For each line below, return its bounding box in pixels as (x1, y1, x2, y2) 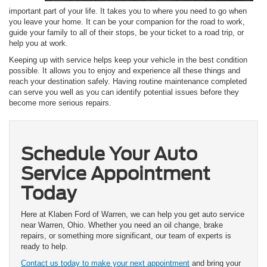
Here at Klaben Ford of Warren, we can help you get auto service (21, 209, 244, 219)
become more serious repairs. (9, 98, 111, 108)
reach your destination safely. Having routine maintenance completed (9, 77, 247, 86)
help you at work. (9, 39, 68, 48)
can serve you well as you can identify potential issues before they (9, 88, 239, 97)
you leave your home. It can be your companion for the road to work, (9, 17, 245, 27)
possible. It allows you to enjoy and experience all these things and (9, 66, 240, 76)
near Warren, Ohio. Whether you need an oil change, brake (21, 220, 223, 229)
